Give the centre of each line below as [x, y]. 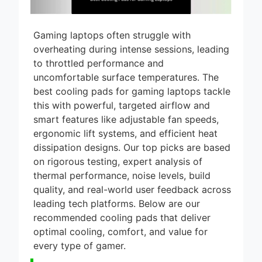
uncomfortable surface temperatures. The [126, 86]
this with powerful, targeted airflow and [122, 114]
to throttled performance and [99, 72]
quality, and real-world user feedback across [132, 199]
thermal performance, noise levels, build [122, 185]
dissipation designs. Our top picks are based [132, 156]
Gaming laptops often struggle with [112, 44]
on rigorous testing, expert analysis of [118, 170]
